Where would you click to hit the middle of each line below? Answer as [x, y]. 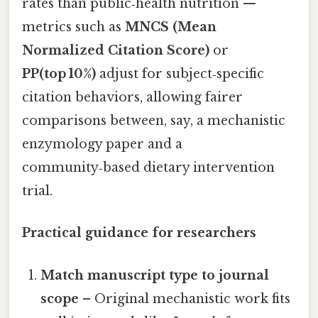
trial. [37, 191]
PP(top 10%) [59, 74]
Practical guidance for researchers [139, 233]
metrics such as [73, 27]
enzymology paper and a [102, 144]
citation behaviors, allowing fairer [132, 97]
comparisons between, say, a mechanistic [154, 121]
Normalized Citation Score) [116, 50]
